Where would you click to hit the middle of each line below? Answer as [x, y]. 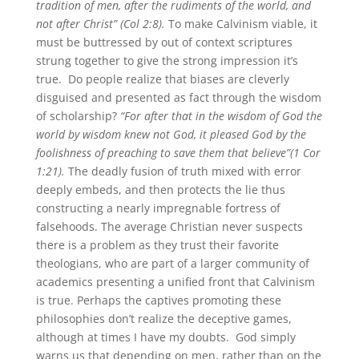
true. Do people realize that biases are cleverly [162, 79]
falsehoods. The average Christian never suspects [169, 227]
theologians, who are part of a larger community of [172, 264]
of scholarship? [78, 116]
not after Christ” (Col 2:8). [100, 24]
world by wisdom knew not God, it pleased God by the [171, 135]
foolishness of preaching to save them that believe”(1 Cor [178, 153]
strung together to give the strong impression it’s [167, 61]
